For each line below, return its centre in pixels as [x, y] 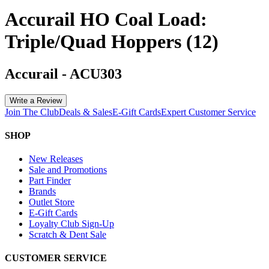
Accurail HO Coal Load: [106, 20]
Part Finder [50, 181]
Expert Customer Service [208, 112]
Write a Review [36, 100]
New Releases [56, 159]
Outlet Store [52, 202]
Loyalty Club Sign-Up [71, 224]
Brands [42, 192]
